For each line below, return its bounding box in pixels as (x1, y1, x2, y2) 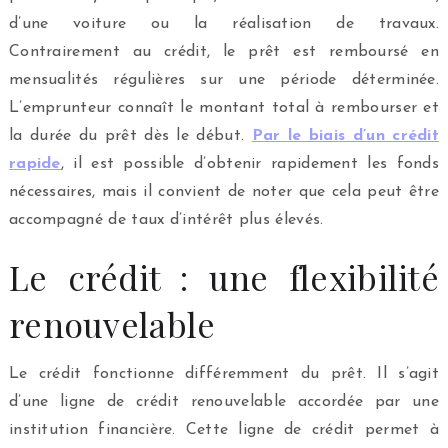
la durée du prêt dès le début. (8, 127, 252, 144)
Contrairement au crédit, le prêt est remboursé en (8, 43, 440, 60)
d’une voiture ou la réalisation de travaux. (8, 15, 440, 32)
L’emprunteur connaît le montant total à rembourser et (8, 99, 440, 116)
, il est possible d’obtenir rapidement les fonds (60, 155, 440, 172)
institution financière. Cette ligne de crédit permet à (8, 421, 440, 438)
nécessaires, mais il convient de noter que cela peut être (8, 183, 440, 200)
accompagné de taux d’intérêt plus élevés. (8, 211, 324, 228)
